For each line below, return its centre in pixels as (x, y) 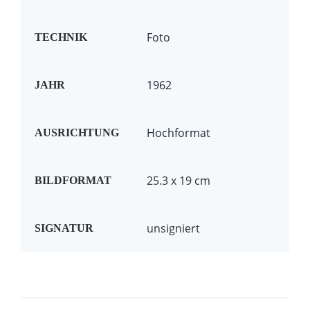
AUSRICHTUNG (76, 132)
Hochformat (178, 133)
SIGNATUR (64, 228)
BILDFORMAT (73, 180)
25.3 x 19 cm (178, 180)
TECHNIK (61, 37)
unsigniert (173, 228)
